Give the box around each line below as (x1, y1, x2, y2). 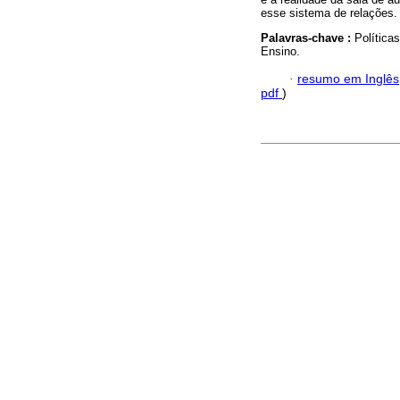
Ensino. (261, 45, 300, 59)
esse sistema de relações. (261, 6, 397, 21)
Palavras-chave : (261, 31, 354, 46)
